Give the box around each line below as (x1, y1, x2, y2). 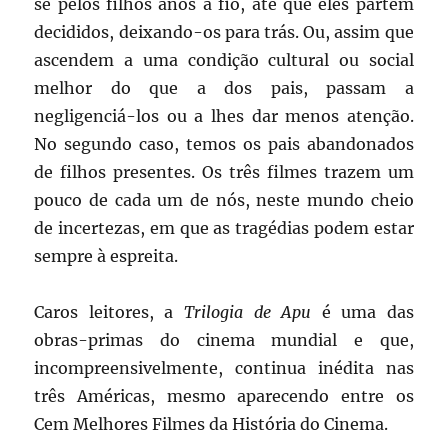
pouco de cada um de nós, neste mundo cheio (34, 190, 414, 211)
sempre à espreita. (34, 246, 179, 267)
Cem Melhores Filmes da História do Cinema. (34, 414, 389, 435)
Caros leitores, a (34, 302, 184, 323)
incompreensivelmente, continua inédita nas (34, 358, 414, 379)
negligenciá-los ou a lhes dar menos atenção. (34, 106, 414, 127)
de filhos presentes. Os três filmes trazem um (34, 162, 414, 183)
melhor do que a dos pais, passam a (34, 78, 414, 99)
